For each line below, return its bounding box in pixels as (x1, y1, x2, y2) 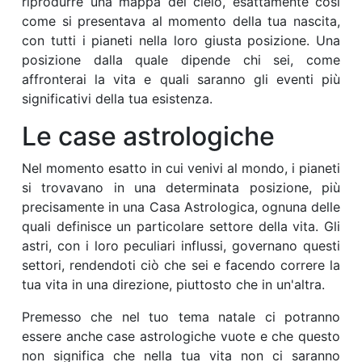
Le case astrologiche (22, 120, 275, 153)
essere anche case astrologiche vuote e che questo (22, 328, 340, 345)
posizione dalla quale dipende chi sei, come (22, 52, 340, 69)
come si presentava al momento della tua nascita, (22, 13, 340, 30)
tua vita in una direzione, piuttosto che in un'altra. (22, 276, 325, 293)
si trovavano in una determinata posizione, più (22, 179, 340, 196)
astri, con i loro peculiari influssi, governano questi (22, 238, 340, 255)
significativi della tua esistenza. (22, 90, 213, 107)
